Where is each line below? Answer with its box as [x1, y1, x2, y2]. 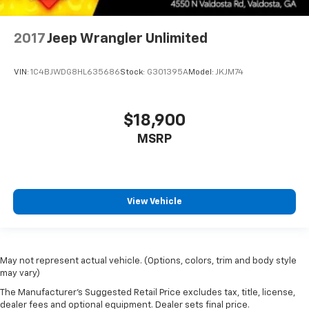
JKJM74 [215, 68, 243, 77]
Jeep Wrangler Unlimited [47, 31, 208, 46]
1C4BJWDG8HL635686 [30, 68, 120, 77]
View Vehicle [127, 197, 182, 207]
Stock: [120, 68, 147, 77]
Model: [188, 68, 215, 77]
